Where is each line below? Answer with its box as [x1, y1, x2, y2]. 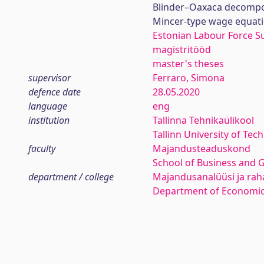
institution [28, 114, 70, 127]
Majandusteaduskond [152, 142, 250, 155]
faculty [28, 142, 55, 155]
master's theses [152, 57, 224, 70]
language [28, 100, 67, 113]
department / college [28, 170, 114, 183]
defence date [28, 85, 81, 98]
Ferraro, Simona [152, 71, 225, 84]
